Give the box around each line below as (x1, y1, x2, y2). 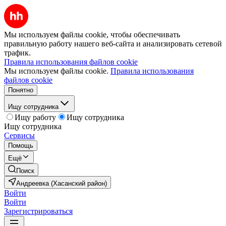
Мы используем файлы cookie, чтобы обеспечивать (4, 30, 180, 39)
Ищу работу (15, 113, 56, 122)
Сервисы (4, 131, 35, 140)
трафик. (4, 48, 31, 57)
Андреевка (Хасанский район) (16, 180, 107, 187)
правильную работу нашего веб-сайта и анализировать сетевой (4, 39, 222, 48)
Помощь (8, 142, 33, 149)
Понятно (8, 86, 33, 94)
